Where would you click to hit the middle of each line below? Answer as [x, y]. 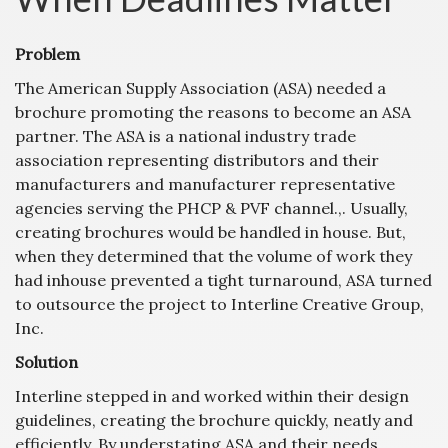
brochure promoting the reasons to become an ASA [213, 111]
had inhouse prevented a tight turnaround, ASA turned [223, 279]
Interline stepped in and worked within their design [212, 395]
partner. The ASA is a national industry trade [185, 135]
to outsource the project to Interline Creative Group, [219, 303]
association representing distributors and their [197, 159]
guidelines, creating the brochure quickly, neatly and [214, 419]
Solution [46, 361]
